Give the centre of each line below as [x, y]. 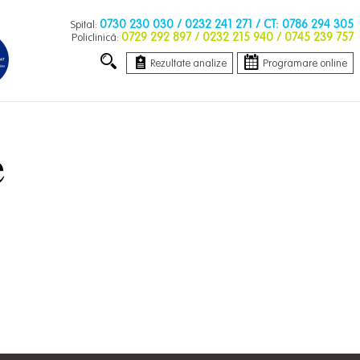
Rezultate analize [188, 64]
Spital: [85, 25]
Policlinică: [96, 38]
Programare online [305, 64]
